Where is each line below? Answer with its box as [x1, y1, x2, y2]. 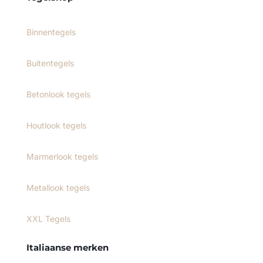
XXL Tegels [26, 214, 70, 224]
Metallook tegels [26, 183, 90, 193]
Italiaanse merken [26, 242, 109, 254]
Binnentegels [26, 27, 76, 38]
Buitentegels [26, 58, 74, 69]
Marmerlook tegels [26, 151, 98, 162]
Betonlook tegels [26, 89, 90, 100]
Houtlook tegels [26, 120, 86, 131]
